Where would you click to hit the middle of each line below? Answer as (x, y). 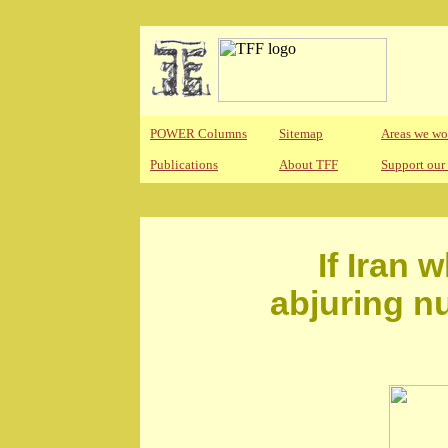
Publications (184, 164)
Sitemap (301, 133)
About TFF (308, 164)
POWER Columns (198, 133)
